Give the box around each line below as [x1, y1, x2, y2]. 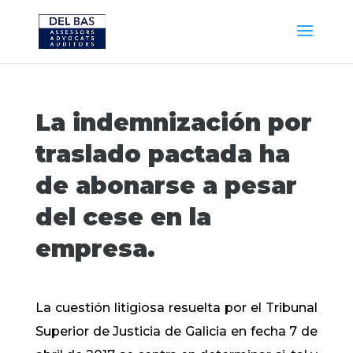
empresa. [35, 234, 155, 263]
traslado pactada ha [35, 139, 290, 169]
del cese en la [35, 203, 211, 232]
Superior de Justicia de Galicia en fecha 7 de [35, 324, 318, 339]
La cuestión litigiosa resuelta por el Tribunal [35, 300, 318, 315]
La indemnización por [35, 108, 312, 137]
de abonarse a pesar [35, 171, 297, 200]
